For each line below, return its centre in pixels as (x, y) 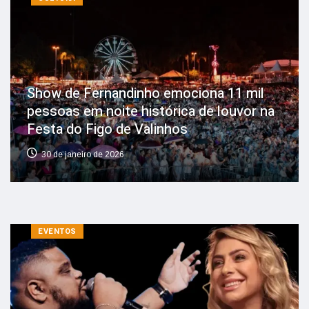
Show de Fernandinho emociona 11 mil (146, 93)
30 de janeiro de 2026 (83, 154)
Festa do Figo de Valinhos (107, 129)
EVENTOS (57, 231)
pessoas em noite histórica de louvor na (151, 111)
